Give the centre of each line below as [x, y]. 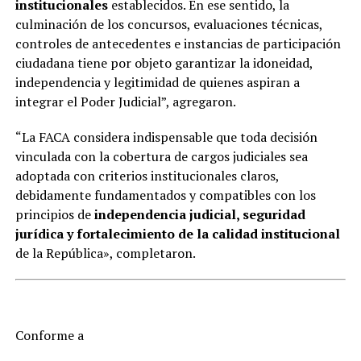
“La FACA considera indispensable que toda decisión [166, 137]
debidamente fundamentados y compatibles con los [165, 195]
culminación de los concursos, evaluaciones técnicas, [168, 24]
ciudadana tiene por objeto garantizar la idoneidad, [164, 62]
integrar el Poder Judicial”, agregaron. [125, 101]
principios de [54, 214]
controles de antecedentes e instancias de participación [178, 43]
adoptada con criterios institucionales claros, [147, 175]
